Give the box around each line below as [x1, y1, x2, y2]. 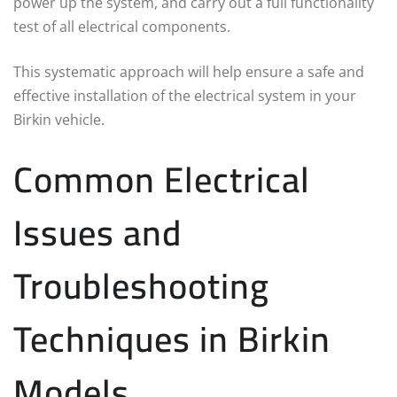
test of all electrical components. [13, 17, 230, 37]
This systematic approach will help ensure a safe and [13, 62, 364, 82]
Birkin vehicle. [13, 110, 105, 130]
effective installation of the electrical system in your [13, 86, 356, 106]
